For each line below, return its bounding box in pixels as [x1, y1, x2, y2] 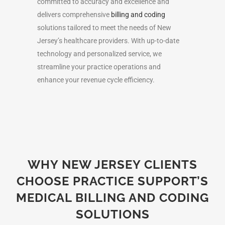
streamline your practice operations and [37, 62, 161, 71]
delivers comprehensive [37, 10, 111, 19]
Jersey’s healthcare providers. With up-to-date [37, 36, 179, 45]
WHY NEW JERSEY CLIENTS [28, 157, 197, 172]
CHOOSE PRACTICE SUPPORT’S [17, 173, 208, 188]
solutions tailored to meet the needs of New [37, 23, 171, 32]
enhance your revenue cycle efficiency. [37, 75, 155, 84]
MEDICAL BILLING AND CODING [16, 190, 209, 205]
